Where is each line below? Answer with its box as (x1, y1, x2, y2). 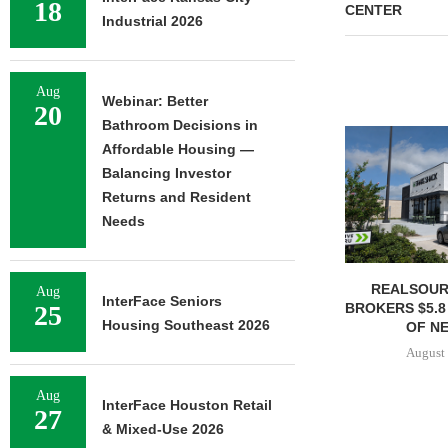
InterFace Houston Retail (102, 397, 272, 413)
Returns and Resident (102, 189, 251, 205)
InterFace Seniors (102, 293, 222, 309)
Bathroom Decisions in (102, 117, 258, 133)
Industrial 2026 (102, 13, 203, 29)
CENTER (344, 2, 402, 18)
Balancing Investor (102, 165, 231, 181)
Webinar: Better (102, 93, 208, 109)
